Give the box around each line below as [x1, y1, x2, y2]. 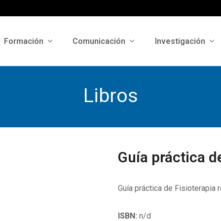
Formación [3, 36, 45, 46]
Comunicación [73, 36, 128, 46]
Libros [83, 84, 138, 107]
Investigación [154, 36, 207, 46]
